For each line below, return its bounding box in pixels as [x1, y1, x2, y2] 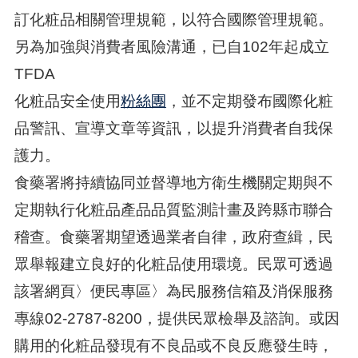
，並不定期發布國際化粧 [165, 93, 333, 109]
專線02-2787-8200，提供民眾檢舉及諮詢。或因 [14, 310, 340, 327]
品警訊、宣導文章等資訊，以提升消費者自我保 [14, 120, 333, 137]
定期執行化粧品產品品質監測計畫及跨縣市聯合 [14, 201, 333, 218]
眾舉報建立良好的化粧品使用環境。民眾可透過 [14, 256, 333, 272]
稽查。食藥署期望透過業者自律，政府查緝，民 [14, 229, 333, 245]
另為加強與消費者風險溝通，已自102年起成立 [14, 38, 329, 55]
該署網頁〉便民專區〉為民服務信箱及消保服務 [14, 283, 333, 300]
